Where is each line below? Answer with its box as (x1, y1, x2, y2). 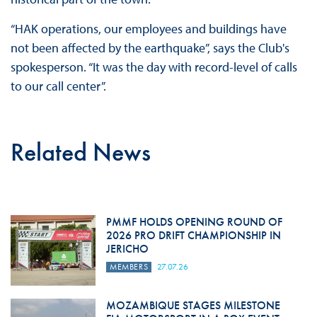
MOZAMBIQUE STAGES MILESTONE (105, 298, 280, 313)
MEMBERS (109, 261, 149, 273)
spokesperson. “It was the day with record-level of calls (10, 58, 297, 75)
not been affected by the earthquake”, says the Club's (10, 39, 289, 56)
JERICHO (105, 241, 149, 257)
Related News (10, 136, 151, 169)
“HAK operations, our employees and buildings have (10, 20, 287, 37)
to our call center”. (10, 77, 106, 94)
